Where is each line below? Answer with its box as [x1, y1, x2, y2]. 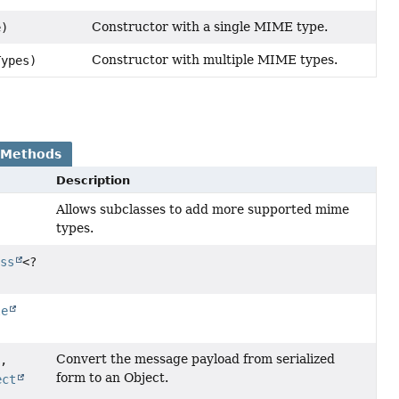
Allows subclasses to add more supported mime [55, 202, 349, 217]
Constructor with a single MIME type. [92, 20, 328, 35]
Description [55, 174, 130, 188]
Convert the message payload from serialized [55, 352, 335, 367]
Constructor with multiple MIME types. [92, 53, 338, 68]
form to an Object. [55, 370, 168, 386]
